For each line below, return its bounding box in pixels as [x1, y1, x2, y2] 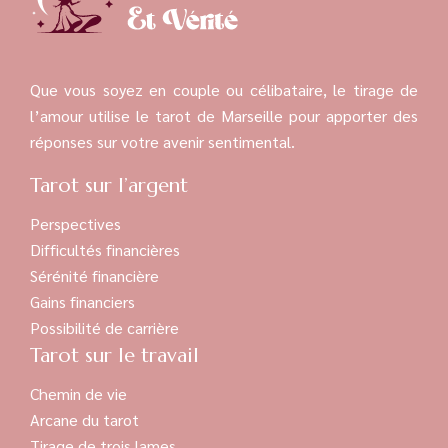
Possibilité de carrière [30, 316, 179, 338]
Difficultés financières [30, 238, 180, 260]
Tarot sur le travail [30, 342, 199, 368]
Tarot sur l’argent [30, 172, 188, 198]
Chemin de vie [30, 382, 127, 404]
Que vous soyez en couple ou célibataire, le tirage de [30, 78, 418, 100]
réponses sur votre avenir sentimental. [30, 130, 295, 152]
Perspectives [30, 212, 121, 234]
